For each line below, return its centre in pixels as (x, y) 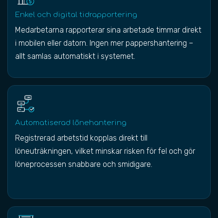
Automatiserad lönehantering (71, 123)
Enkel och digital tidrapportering (76, 15)
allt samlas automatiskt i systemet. (75, 56)
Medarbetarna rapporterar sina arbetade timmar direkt (108, 30)
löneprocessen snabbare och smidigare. (84, 164)
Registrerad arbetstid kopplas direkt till (81, 138)
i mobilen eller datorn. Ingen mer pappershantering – (104, 43)
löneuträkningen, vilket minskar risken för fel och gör (105, 151)
